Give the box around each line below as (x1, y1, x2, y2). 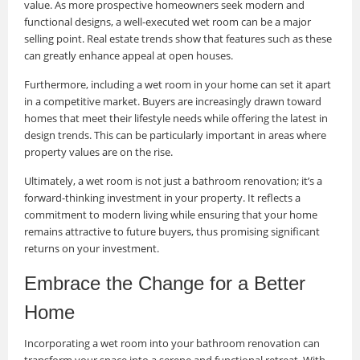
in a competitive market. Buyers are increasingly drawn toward (24, 93, 321, 108)
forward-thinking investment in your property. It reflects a (24, 190, 301, 205)
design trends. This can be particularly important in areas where (24, 127, 326, 142)
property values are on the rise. (24, 144, 173, 159)
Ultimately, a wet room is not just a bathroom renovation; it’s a (24, 173, 322, 188)
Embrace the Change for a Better (24, 272, 305, 294)
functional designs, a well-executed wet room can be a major (24, 14, 311, 29)
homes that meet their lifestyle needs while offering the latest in (24, 110, 328, 125)
